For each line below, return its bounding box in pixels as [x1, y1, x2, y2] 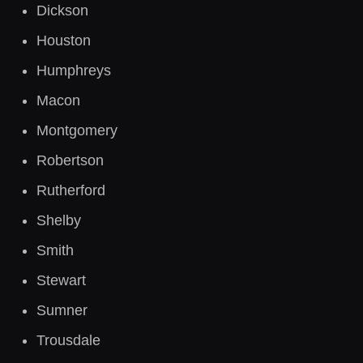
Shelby [36, 212, 81, 228]
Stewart [36, 272, 86, 288]
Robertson [36, 152, 104, 169]
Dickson [36, 2, 88, 19]
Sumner [36, 302, 88, 318]
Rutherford [36, 182, 105, 199]
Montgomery [36, 122, 117, 139]
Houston [36, 32, 91, 49]
